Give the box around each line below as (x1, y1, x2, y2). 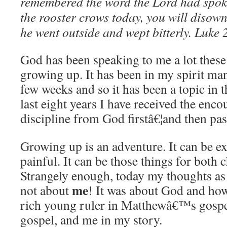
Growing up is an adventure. (20, 137, 166, 155)
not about (20, 181, 72, 199)
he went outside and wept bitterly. (20, 23, 192, 41)
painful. (20, 152, 60, 169)
